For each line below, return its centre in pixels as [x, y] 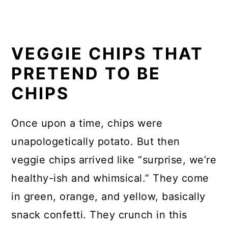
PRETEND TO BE [86, 73]
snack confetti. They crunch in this [99, 215]
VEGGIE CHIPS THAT [108, 53]
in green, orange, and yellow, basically [108, 196]
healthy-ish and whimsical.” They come [110, 178]
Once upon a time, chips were [87, 123]
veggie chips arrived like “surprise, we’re [114, 160]
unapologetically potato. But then [96, 141]
